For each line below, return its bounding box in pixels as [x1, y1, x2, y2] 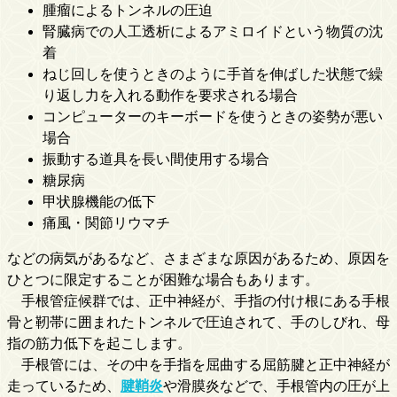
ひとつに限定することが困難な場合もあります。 [7, 271, 319, 287]
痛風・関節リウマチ [43, 214, 170, 230]
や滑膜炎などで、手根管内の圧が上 [163, 378, 390, 393]
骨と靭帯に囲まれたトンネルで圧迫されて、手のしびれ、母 [7, 314, 390, 330]
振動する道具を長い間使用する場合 [43, 151, 269, 167]
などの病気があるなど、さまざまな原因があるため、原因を [7, 250, 390, 266]
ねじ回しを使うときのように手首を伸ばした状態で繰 [43, 66, 383, 82]
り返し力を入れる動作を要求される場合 [43, 87, 298, 103]
